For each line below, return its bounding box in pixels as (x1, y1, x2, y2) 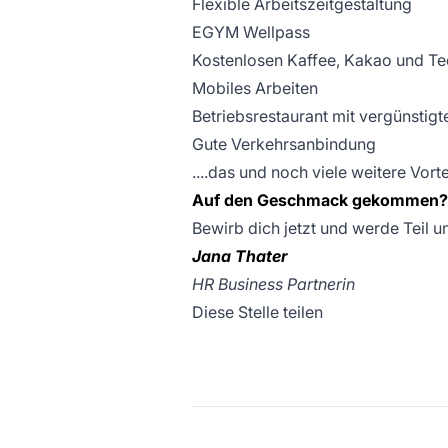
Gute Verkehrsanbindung (192, 134, 376, 154)
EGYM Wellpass (192, 22, 310, 42)
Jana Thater (192, 246, 287, 266)
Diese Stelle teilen (192, 302, 323, 322)
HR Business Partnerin (192, 274, 355, 294)
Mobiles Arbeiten (192, 78, 318, 98)
